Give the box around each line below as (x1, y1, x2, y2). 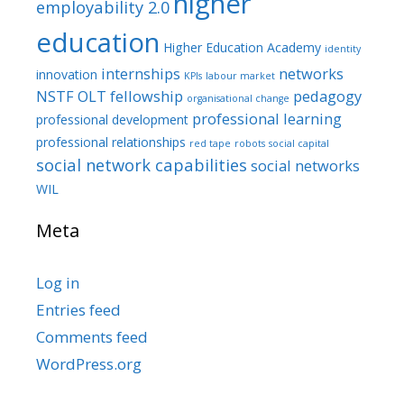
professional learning (192, 108, 342, 129)
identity (325, 42, 361, 55)
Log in (36, 272, 79, 293)
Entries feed (36, 299, 121, 320)
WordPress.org (36, 353, 142, 374)
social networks (251, 155, 360, 176)
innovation (36, 66, 97, 83)
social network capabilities (36, 153, 247, 176)
